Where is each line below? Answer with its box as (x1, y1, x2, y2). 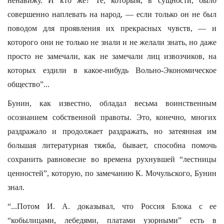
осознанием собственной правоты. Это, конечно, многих (7, 113, 216, 121)
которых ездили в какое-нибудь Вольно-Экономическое (7, 66, 216, 74)
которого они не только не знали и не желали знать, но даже (7, 38, 216, 46)
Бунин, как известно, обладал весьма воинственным (7, 99, 216, 107)
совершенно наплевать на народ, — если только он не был (7, 10, 216, 18)
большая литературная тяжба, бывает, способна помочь (7, 141, 216, 149)
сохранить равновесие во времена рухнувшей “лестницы (7, 155, 216, 163)
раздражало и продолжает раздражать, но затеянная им (7, 127, 216, 135)
